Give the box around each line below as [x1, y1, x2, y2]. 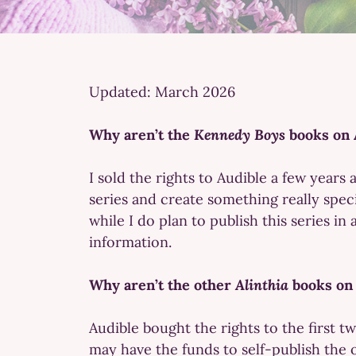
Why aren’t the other [89, 275, 235, 294]
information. [89, 232, 172, 251]
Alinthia [235, 275, 288, 294]
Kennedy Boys [194, 125, 285, 144]
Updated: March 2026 [89, 82, 235, 101]
